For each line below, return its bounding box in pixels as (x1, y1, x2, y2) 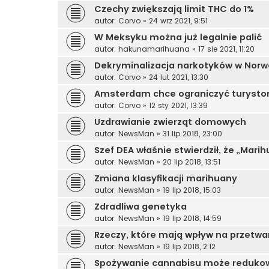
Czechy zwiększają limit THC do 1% (94, 2, 254, 15)
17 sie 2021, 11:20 (198, 43, 255, 54)
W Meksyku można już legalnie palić (94, 31, 262, 43)
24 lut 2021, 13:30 (149, 71, 208, 82)
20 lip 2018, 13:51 (163, 156, 220, 167)
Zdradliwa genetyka (94, 200, 187, 213)
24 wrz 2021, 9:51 (149, 15, 208, 26)
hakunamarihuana (118, 43, 190, 54)
